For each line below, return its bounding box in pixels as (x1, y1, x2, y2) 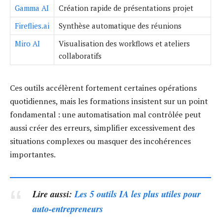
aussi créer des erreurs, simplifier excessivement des (10, 122, 195, 133)
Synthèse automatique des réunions (59, 20, 182, 31)
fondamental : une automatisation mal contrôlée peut (10, 109, 201, 120)
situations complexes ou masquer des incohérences (10, 135, 191, 147)
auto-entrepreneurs (33, 202, 104, 216)
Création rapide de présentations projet (59, 2, 193, 13)
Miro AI (15, 38, 40, 48)
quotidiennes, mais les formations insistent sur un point (10, 95, 208, 107)
